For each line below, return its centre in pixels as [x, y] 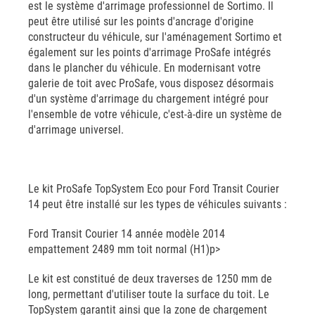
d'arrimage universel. [76, 130]
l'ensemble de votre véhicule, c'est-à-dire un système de [155, 114]
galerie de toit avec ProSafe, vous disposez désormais [151, 83]
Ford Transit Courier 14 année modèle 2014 [127, 234]
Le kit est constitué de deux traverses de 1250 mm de [150, 279]
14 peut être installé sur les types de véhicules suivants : [157, 204]
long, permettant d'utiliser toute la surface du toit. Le [149, 294]
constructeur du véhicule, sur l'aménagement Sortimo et [155, 37]
